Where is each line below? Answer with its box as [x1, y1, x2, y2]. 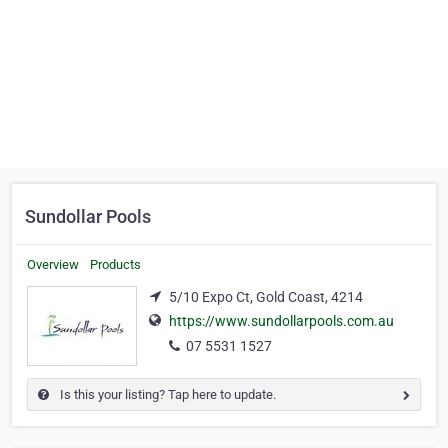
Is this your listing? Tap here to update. [57, 387, 276, 402]
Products [90, 257, 141, 272]
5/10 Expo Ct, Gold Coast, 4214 [169, 289, 363, 305]
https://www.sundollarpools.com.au [169, 313, 394, 330]
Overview [27, 257, 79, 272]
